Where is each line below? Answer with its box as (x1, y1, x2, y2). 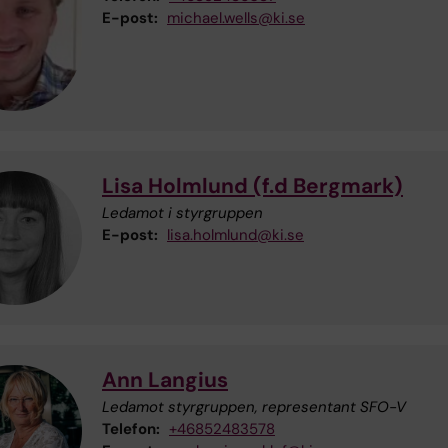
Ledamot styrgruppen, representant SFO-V (102, 396, 406, 417)
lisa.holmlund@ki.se (167, 224, 304, 245)
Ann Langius (102, 365, 228, 394)
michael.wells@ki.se (167, 8, 305, 29)
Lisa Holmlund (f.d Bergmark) (102, 171, 403, 200)
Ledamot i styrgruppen (102, 202, 263, 223)
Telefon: (102, 418, 160, 439)
